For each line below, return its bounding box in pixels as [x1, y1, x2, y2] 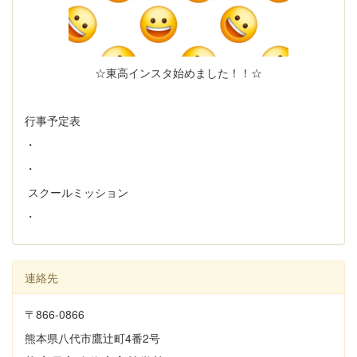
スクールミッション [25, 184, 128, 201]
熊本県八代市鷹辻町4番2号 [25, 330, 160, 347]
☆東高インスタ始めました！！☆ [95, 65, 262, 81]
